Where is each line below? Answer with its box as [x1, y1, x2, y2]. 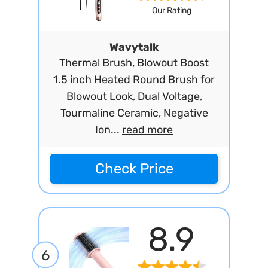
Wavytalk [109, 41, 159, 54]
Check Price [95, 160, 173, 177]
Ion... [95, 123, 122, 136]
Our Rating [151, 5, 191, 16]
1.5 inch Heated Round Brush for [53, 73, 215, 86]
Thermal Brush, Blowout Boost [59, 56, 209, 69]
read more [122, 123, 173, 136]
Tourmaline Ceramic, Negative [60, 106, 208, 120]
